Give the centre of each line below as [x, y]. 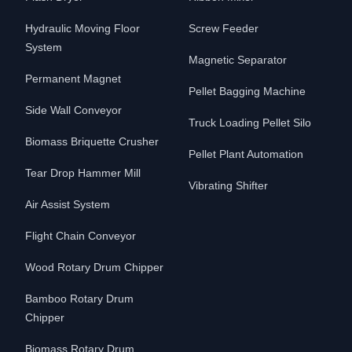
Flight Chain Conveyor [81, 236]
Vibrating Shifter [228, 185]
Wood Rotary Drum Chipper [94, 267]
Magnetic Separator [238, 60]
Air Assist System [68, 204]
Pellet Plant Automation [246, 154]
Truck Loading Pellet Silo [250, 123]
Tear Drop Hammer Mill [83, 173]
